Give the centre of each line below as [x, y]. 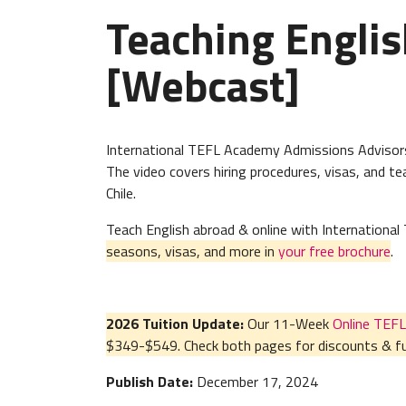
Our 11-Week [290, 323]
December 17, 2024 [256, 381]
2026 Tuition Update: [177, 323]
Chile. [121, 193]
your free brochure [334, 251]
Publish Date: [150, 381]
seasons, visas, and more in [192, 251]
